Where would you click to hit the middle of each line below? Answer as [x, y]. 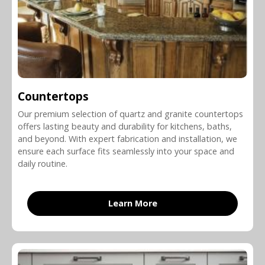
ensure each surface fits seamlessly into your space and [126, 151]
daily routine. [43, 163]
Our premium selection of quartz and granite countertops [130, 114]
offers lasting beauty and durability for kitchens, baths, [125, 126]
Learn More [132, 203]
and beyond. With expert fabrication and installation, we [127, 138]
